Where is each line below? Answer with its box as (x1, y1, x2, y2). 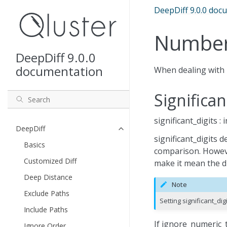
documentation (16, 63, 103, 80)
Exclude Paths (24, 188, 69, 199)
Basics (24, 140, 45, 150)
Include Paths (24, 205, 68, 215)
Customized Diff (24, 156, 77, 166)
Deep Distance (24, 172, 72, 182)
